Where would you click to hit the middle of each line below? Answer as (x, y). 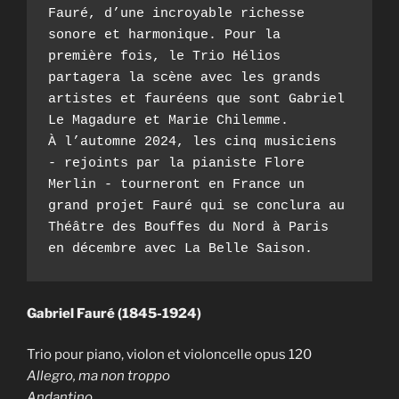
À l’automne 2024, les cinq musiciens (192, 142)
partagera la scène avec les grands (184, 77)
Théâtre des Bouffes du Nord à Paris (188, 227)
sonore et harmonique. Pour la (164, 35)
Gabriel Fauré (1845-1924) (114, 313)
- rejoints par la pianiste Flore (176, 163)
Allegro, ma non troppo (98, 376)
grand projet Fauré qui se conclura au (196, 206)
